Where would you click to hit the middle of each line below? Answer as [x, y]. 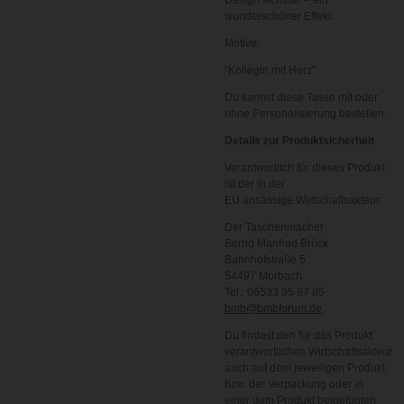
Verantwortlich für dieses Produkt [305, 168]
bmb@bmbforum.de [273, 308]
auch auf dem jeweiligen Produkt [305, 368]
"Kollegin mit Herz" [270, 70]
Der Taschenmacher [274, 227]
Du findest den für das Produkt [298, 335]
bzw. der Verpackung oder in [294, 384]
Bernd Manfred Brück [276, 243]
